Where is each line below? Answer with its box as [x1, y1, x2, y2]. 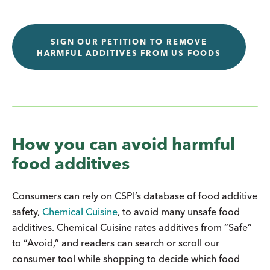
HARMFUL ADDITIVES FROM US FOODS [37, 48, 221, 58]
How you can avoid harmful [12, 133, 235, 154]
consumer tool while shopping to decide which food [12, 252, 240, 265]
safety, [12, 205, 42, 218]
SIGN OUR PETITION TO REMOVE [51, 36, 207, 46]
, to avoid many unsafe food [118, 205, 240, 218]
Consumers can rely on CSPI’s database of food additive [12, 189, 257, 202]
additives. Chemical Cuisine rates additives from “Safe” [12, 221, 252, 233]
